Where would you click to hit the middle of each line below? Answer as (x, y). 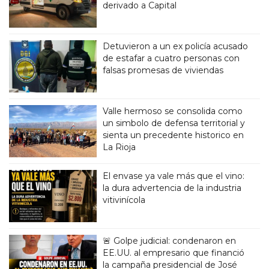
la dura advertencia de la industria (172, 188)
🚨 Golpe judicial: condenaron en (170, 241)
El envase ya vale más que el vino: (174, 176)
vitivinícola (124, 200)
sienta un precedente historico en (174, 135)
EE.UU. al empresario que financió (174, 253)
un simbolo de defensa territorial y (174, 123)
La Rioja (119, 147)
